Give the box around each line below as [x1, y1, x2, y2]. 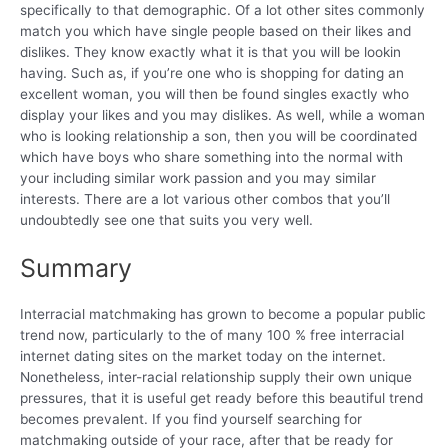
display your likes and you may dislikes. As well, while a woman [20, 106, 425, 123]
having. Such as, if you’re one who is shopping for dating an [20, 64, 404, 81]
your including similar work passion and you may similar [20, 169, 376, 186]
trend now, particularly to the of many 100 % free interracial [20, 326, 404, 343]
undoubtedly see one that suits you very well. [20, 211, 313, 228]
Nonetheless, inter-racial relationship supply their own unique [20, 368, 412, 385]
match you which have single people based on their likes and [20, 22, 411, 39]
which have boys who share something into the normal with [20, 148, 403, 165]
